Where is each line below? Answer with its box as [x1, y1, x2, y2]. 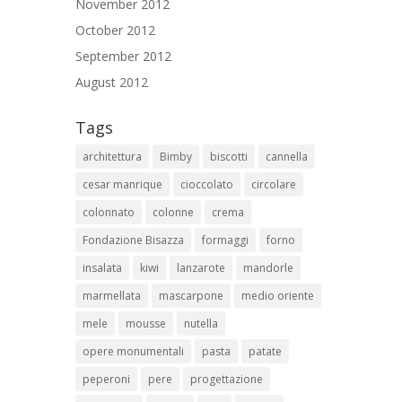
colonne [153, 205, 194, 221]
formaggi [202, 232, 249, 249]
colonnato [83, 205, 135, 221]
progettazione [190, 371, 263, 388]
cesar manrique [83, 177, 162, 193]
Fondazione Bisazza [83, 232, 184, 249]
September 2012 [75, 48, 171, 66]
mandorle [243, 260, 293, 276]
